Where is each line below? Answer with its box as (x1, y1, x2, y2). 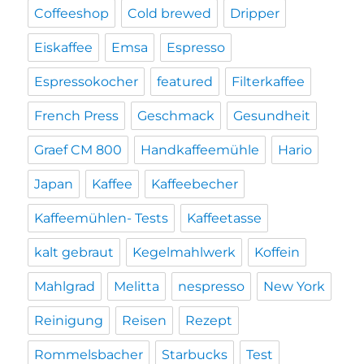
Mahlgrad (34, 279, 96, 295)
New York (263, 279, 326, 295)
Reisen (122, 313, 167, 329)
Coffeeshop (34, 6, 110, 22)
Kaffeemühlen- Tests (34, 210, 169, 227)
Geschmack (137, 108, 215, 124)
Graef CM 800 (34, 142, 123, 158)
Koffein (254, 245, 301, 261)
